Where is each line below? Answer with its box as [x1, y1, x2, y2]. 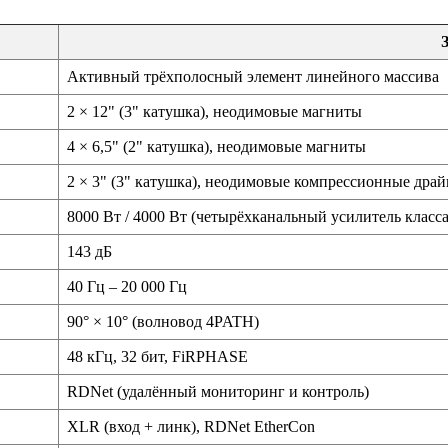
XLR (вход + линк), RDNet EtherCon [67, 417, 315, 435]
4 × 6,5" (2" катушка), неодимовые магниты [67, 137, 366, 155]
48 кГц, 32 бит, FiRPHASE [67, 347, 248, 365]
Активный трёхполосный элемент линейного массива [67, 67, 439, 85]
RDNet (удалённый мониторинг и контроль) [67, 382, 369, 400]
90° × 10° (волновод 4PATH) [67, 312, 259, 330]
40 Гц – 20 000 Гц [67, 277, 187, 295]
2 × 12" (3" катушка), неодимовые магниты [67, 102, 362, 120]
